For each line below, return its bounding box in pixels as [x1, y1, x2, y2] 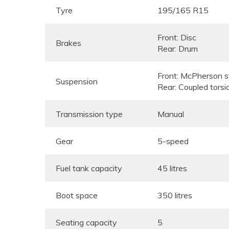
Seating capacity [56, 217, 117, 227]
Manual [157, 109, 184, 119]
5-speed [157, 136, 189, 146]
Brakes [56, 38, 81, 48]
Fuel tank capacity [56, 163, 122, 173]
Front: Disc [157, 32, 196, 42]
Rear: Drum [157, 43, 198, 54]
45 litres [157, 163, 187, 173]
